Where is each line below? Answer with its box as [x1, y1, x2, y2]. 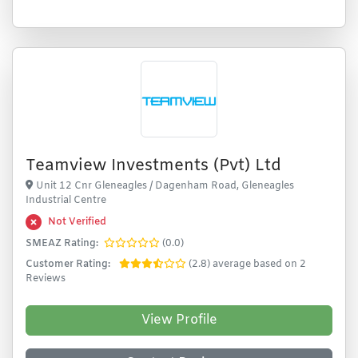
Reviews [26, 272, 66, 285]
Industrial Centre [26, 194, 106, 207]
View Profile [141, 312, 217, 328]
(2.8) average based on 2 [189, 258, 306, 271]
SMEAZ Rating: [26, 237, 98, 250]
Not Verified [48, 216, 106, 229]
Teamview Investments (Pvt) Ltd [26, 155, 281, 177]
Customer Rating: [26, 258, 110, 271]
